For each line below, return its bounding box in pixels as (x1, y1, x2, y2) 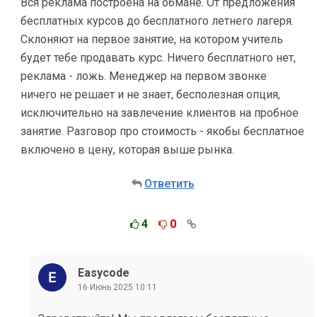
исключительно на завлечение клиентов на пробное (21, 106, 299, 120)
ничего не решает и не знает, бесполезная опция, (21, 88, 280, 101)
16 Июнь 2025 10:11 (78, 282, 157, 292)
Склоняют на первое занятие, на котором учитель (21, 33, 283, 46)
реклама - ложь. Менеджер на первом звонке (21, 69, 267, 83)
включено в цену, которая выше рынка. (21, 143, 234, 156)
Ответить (144, 177, 195, 190)
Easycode (78, 265, 129, 279)
